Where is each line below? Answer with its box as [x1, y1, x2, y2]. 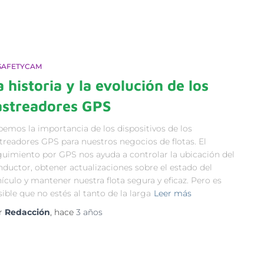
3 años [76, 206, 103, 217]
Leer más [154, 187, 192, 199]
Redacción [5, 206, 50, 217]
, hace [50, 206, 76, 217]
